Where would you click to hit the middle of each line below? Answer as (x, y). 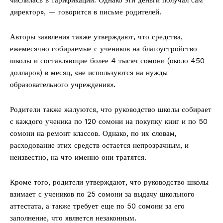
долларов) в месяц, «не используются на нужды (89, 72)
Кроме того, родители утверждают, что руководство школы (109, 182)
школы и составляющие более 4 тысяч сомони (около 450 (107, 60)
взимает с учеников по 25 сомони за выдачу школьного (102, 194)
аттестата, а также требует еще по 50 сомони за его (97, 206)
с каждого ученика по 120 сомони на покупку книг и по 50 (109, 121)
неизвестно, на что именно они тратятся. (78, 157)
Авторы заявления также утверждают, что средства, (96, 37)
